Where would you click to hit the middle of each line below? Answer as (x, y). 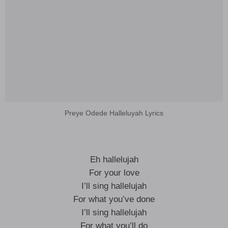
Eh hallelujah (114, 160)
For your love (114, 173)
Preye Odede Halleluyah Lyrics (114, 113)
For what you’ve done (114, 199)
